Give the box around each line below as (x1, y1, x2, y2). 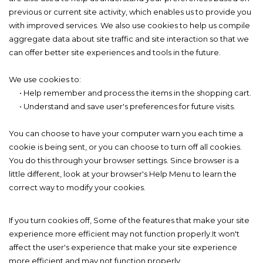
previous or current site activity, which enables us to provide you (9, 7, 251, 17)
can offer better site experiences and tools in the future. (9, 48, 221, 58)
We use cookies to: (9, 75, 81, 85)
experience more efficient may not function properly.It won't (9, 229, 240, 239)
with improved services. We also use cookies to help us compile (9, 21, 250, 31)
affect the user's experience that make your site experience (9, 242, 237, 252)
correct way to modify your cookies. (9, 183, 146, 193)
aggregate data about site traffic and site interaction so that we (9, 34, 249, 44)
